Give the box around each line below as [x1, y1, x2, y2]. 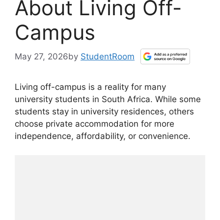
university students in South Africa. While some [15, 94, 201, 105]
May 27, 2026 [15, 51, 68, 61]
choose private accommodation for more [15, 119, 174, 129]
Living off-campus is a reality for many [15, 82, 166, 92]
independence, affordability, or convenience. [15, 131, 191, 141]
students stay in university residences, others [15, 107, 194, 117]
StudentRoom [81, 52, 135, 62]
